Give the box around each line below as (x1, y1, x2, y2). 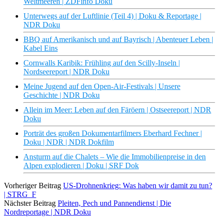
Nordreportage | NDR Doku (4, 208, 91, 217)
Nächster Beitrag (4, 199, 56, 208)
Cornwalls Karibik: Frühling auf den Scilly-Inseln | (23, 59, 180, 67)
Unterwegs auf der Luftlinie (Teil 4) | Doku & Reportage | (23, 12, 201, 21)
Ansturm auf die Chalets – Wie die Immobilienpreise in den (23, 153, 206, 161)
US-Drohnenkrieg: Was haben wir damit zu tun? (63, 181, 212, 190)
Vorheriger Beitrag (4, 181, 61, 190)
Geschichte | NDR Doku (23, 91, 100, 100)
